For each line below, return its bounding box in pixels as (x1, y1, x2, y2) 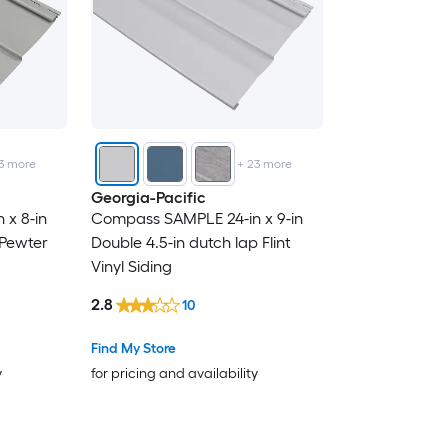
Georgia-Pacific (90, 188, 206, 208)
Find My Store (90, 339, 176, 357)
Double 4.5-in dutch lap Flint (90, 233, 291, 253)
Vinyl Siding (90, 257, 172, 277)
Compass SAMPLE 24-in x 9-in (90, 209, 303, 229)
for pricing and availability (90, 364, 258, 382)
